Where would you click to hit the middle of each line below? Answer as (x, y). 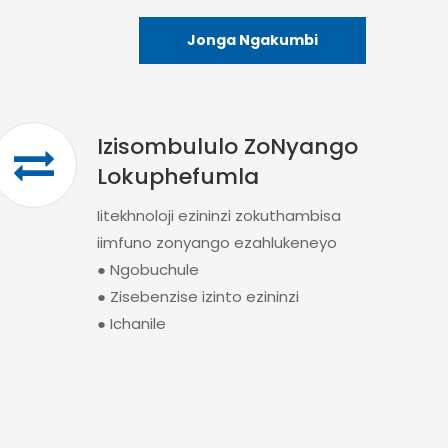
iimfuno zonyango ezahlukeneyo (216, 242)
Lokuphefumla (177, 176)
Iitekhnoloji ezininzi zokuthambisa (218, 215)
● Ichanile (131, 323)
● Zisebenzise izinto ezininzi (197, 296)
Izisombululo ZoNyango (227, 146)
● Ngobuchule (147, 269)
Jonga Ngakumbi (252, 40)
